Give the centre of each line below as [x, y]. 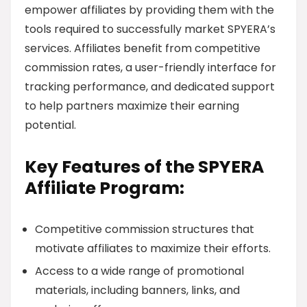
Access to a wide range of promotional [139, 271]
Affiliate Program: [105, 188]
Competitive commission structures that [145, 229]
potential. [50, 125]
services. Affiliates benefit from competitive [143, 48]
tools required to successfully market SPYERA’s [150, 29]
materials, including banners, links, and [137, 290]
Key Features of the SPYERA [144, 167]
